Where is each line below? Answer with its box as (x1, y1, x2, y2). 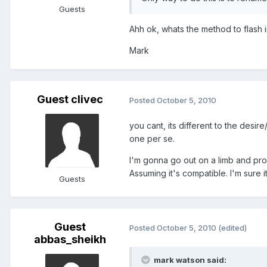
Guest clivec (36, 93, 103, 106)
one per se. (129, 133, 175, 144)
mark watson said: (152, 255, 226, 265)
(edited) (218, 222, 247, 232)
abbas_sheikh (33, 233, 106, 246)
